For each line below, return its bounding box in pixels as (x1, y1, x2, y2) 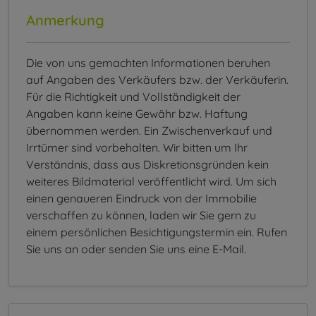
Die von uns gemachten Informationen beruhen (26, 56, 270, 71)
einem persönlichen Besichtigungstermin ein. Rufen (26, 225, 287, 240)
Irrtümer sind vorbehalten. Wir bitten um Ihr (26, 140, 248, 155)
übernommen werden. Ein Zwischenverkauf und (26, 123, 272, 138)
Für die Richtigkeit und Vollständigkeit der (26, 90, 241, 104)
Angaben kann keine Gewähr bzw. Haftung (26, 107, 248, 121)
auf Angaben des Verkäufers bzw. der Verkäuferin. (26, 73, 288, 87)
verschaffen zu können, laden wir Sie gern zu (26, 208, 256, 223)
